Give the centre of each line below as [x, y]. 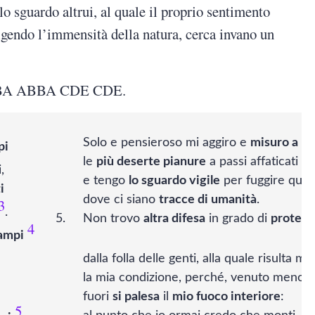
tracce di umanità [207, 200]
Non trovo [113, 219]
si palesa [136, 297]
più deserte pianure [151, 162]
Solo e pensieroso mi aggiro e [166, 143]
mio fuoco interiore [226, 297]
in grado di [238, 219]
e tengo [105, 181]
